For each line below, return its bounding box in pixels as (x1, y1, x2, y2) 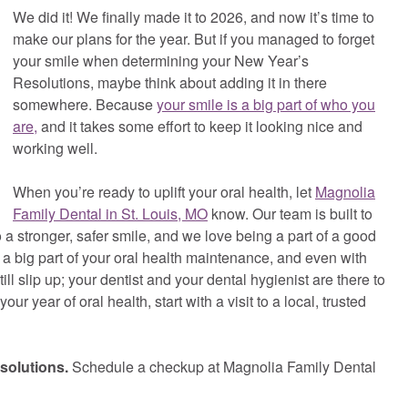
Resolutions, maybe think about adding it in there (13, 71, 327, 93)
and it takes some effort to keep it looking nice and (37, 115, 362, 137)
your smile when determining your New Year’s (13, 49, 309, 71)
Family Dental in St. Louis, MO (13, 202, 208, 224)
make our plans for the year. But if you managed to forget (13, 27, 374, 49)
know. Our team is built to (208, 202, 372, 224)
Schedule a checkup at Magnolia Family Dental (72, 355, 376, 377)
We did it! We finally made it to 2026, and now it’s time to (13, 5, 374, 27)
